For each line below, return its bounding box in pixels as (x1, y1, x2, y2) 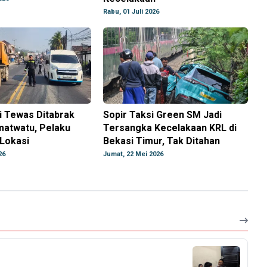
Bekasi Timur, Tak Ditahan (103, 135, 221, 147)
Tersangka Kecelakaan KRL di (103, 122, 237, 134)
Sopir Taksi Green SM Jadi (103, 109, 222, 121)
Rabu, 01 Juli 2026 (103, 8, 160, 16)
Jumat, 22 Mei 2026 (103, 150, 164, 159)
